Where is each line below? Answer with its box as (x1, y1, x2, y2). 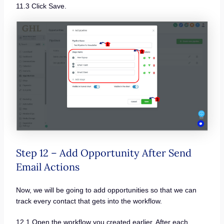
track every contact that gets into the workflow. (15, 196, 162, 205)
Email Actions (15, 160, 79, 173)
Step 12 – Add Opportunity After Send (15, 146, 191, 159)
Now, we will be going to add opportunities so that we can (15, 185, 196, 194)
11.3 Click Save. (15, 2, 66, 10)
